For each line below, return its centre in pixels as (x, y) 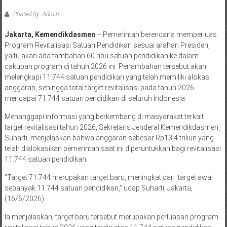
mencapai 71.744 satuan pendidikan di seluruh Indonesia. (95, 99)
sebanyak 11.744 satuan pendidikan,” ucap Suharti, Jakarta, (98, 188)
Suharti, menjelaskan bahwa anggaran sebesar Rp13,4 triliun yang (109, 138)
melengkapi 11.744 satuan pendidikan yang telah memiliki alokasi (107, 77)
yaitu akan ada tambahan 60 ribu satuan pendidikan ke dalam (101, 56)
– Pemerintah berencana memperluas (156, 35)
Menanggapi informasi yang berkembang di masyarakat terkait (104, 117)
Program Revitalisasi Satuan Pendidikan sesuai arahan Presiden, (107, 45)
